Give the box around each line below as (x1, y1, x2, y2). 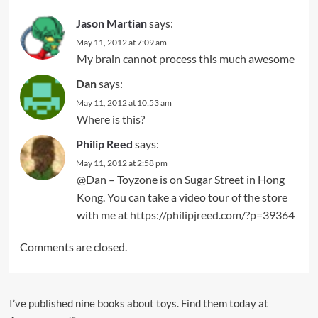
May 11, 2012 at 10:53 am (75, 97, 172, 109)
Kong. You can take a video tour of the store (76, 190, 287, 204)
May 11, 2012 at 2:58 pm (75, 158, 168, 169)
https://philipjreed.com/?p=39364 (129, 208, 295, 222)
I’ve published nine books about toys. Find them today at (9, 297, 268, 310)
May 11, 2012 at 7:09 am (75, 37, 167, 48)
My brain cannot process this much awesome (76, 52, 295, 66)
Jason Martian (75, 16, 147, 31)
